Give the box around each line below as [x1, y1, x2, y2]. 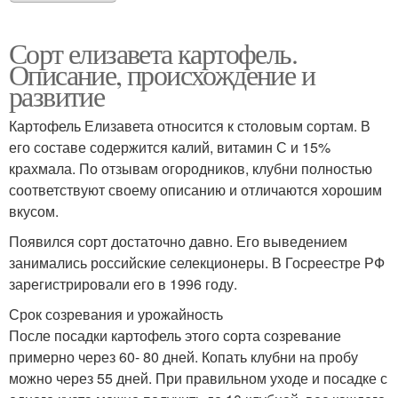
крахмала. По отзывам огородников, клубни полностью [9, 158, 372, 179]
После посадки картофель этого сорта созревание [9, 325, 341, 346]
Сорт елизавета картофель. [9, 34, 297, 73]
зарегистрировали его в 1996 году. [9, 274, 237, 295]
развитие [9, 76, 105, 115]
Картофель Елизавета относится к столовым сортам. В [9, 115, 370, 137]
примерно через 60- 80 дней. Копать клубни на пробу [9, 346, 358, 368]
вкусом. [9, 201, 59, 222]
